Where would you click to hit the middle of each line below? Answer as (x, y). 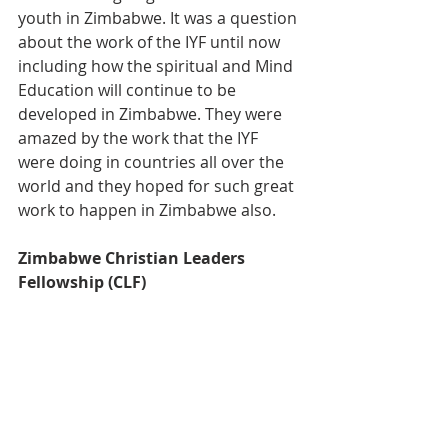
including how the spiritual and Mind (157, 66)
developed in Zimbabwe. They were (152, 114)
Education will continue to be (129, 90)
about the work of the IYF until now (151, 42)
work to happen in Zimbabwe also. (147, 210)
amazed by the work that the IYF (140, 138)
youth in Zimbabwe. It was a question (159, 18)
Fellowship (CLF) (82, 282)
